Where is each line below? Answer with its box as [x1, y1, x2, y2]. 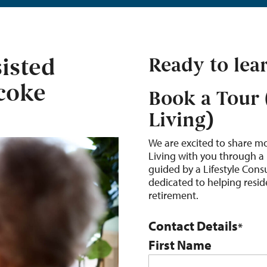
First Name [148, 237, 212, 253]
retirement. [148, 188, 198, 202]
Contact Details [148, 218, 238, 234]
